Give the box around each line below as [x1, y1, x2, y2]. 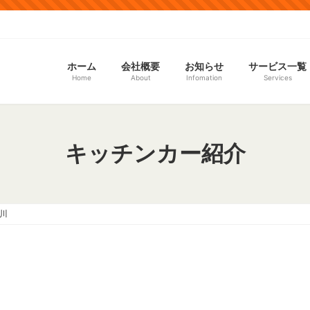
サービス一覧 [248, 60, 307, 73]
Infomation [186, 73, 222, 82]
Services [263, 73, 292, 82]
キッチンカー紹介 [64, 139, 246, 167]
